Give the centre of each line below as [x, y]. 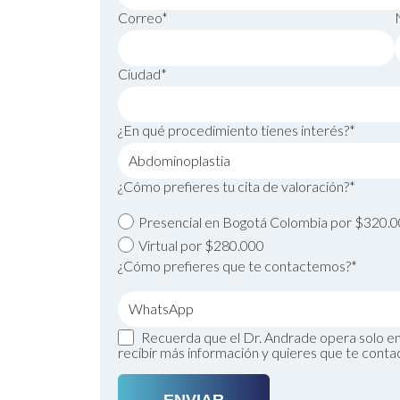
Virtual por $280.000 [201, 245]
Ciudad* [142, 74]
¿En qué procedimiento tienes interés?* [237, 130]
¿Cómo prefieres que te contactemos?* [237, 266]
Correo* [143, 17]
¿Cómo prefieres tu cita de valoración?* [237, 186]
